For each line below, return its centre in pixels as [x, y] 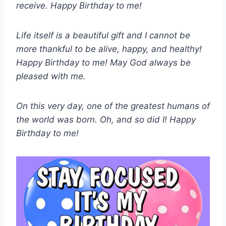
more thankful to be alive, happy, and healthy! [109, 49]
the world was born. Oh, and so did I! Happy [106, 120]
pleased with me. [51, 76]
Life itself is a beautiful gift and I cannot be [103, 36]
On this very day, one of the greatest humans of [113, 106]
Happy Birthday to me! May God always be [103, 63]
